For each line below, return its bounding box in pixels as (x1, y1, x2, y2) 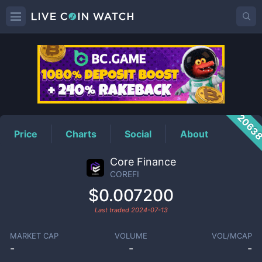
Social (125, 127, 152, 140)
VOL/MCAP (212, 231, 253, 240)
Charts (65, 127, 97, 140)
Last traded (94, 206, 131, 214)
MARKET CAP (9, 231, 58, 240)
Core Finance (109, 156, 176, 168)
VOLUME (114, 231, 147, 240)
